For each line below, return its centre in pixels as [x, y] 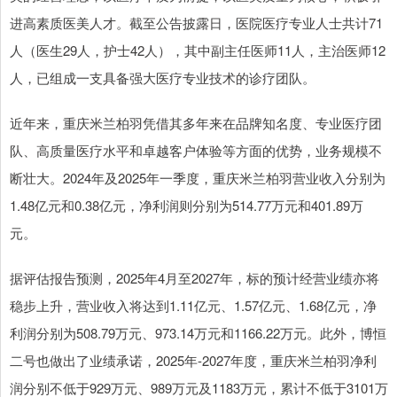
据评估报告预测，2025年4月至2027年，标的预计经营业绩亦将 [195, 278]
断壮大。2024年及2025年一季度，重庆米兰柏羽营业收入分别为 [198, 178]
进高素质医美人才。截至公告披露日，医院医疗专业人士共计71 [196, 23]
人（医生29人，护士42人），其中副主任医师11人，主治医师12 [198, 51]
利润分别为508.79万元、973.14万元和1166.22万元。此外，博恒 [198, 333]
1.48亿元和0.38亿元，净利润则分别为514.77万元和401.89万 [187, 206]
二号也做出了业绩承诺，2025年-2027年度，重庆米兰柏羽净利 [193, 361]
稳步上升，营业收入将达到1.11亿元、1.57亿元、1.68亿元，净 [193, 306]
